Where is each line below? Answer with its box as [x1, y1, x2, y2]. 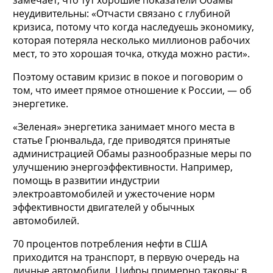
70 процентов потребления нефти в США [12, 236, 207, 250]
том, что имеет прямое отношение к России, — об [12, 83, 252, 97]
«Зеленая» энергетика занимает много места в [12, 119, 235, 133]
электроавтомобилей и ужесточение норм [12, 186, 215, 200]
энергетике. [12, 96, 68, 110]
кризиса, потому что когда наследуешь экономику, [12, 19, 254, 34]
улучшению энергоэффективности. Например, [12, 160, 233, 174]
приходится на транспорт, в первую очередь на [12, 250, 239, 264]
